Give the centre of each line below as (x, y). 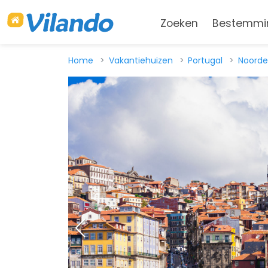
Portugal (205, 60)
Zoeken (179, 24)
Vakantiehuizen (141, 60)
